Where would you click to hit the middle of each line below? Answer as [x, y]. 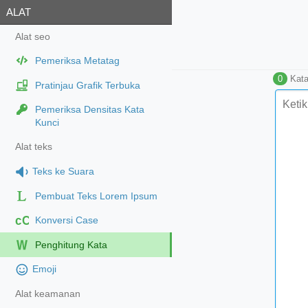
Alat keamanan [47, 294]
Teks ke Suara [63, 171]
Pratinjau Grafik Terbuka [87, 85]
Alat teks [33, 147]
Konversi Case [66, 221]
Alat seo [32, 37]
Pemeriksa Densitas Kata [89, 110]
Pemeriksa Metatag [77, 61]
